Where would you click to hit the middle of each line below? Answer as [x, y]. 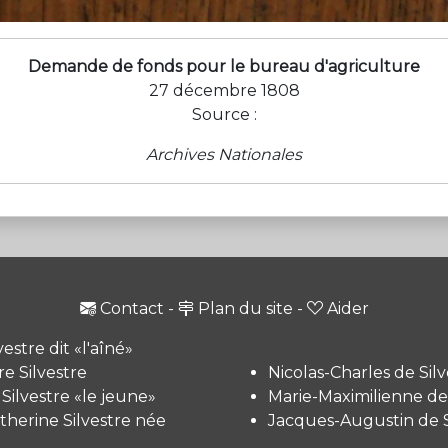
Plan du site [245, 308]
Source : [224, 114]
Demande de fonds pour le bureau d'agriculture [224, 66]
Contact [131, 308]
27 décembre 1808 [224, 90]
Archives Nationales [224, 154]
